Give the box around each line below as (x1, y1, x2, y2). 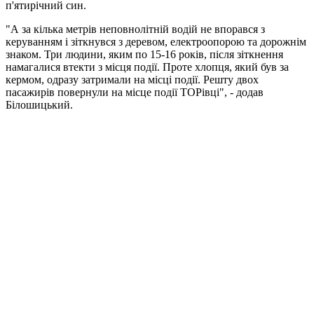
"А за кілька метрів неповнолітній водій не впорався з (6, 22, 265, 35)
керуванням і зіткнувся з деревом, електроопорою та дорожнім (6, 35, 306, 48)
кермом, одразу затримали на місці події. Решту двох (6, 73, 259, 86)
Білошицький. (6, 98, 73, 111)
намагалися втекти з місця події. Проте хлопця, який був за (6, 60, 289, 73)
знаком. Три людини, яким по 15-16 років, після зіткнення (6, 48, 283, 60)
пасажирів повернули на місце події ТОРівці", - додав (6, 86, 264, 98)
